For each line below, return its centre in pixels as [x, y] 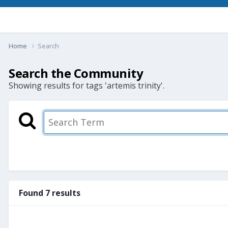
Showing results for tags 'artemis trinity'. [87, 85]
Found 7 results [50, 193]
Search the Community [76, 73]
